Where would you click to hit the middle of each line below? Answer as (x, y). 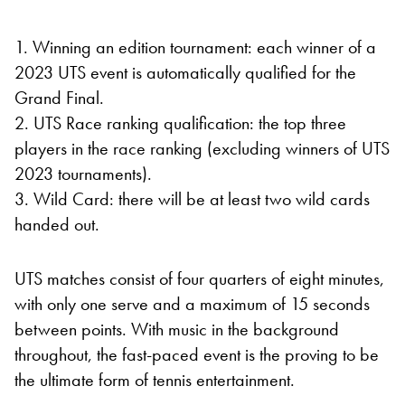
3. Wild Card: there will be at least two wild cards (192, 198)
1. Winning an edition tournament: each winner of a (195, 47)
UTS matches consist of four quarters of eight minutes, (199, 278)
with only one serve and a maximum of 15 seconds (192, 303)
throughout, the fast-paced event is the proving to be (197, 354)
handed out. (57, 224)
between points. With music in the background (177, 329)
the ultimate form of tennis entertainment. (155, 379)
